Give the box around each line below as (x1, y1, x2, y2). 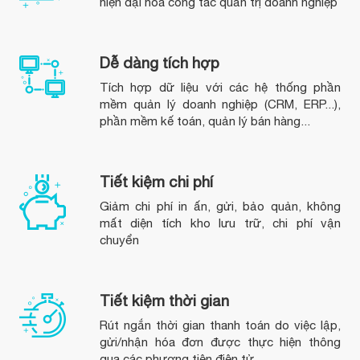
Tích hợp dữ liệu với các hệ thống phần (99, 80, 342, 94)
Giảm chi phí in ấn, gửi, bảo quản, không (99, 199, 342, 213)
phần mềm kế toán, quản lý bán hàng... (99, 114, 310, 128)
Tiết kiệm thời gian (99, 292, 229, 309)
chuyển (99, 233, 139, 247)
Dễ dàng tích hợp (99, 54, 219, 72)
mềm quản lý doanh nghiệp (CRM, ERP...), (99, 97, 342, 111)
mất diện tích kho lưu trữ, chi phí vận (99, 216, 342, 230)
